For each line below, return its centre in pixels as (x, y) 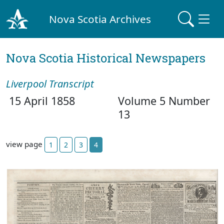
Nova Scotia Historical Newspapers (106, 58)
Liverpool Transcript (50, 84)
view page (25, 144)
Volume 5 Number (164, 101)
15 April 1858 (40, 101)
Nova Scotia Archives (100, 19)
